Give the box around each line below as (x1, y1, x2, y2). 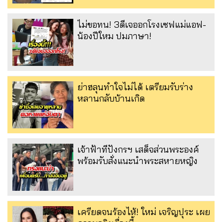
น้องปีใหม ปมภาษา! (77, 30, 152, 42)
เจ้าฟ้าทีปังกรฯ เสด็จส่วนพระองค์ (77, 144, 199, 156)
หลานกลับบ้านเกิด (77, 93, 145, 105)
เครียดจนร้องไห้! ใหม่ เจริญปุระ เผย (77, 206, 210, 218)
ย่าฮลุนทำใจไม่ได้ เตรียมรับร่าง (77, 81, 193, 93)
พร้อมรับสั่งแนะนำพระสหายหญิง (77, 155, 198, 167)
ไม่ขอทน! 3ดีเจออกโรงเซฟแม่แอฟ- (77, 19, 206, 31)
